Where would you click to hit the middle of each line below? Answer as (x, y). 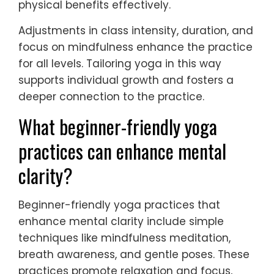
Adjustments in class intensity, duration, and (136, 31)
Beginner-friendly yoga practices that (119, 205)
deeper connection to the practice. (111, 97)
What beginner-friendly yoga (118, 127)
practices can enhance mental (122, 151)
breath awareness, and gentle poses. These (134, 255)
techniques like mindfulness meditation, (124, 238)
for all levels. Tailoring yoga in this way (120, 64)
